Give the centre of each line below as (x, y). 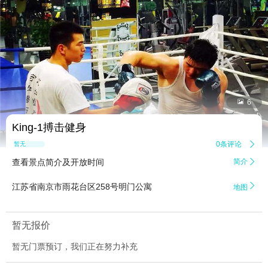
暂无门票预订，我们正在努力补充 (75, 247)
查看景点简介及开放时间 (58, 162)
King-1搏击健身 (49, 128)
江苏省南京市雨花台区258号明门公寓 (82, 187)
